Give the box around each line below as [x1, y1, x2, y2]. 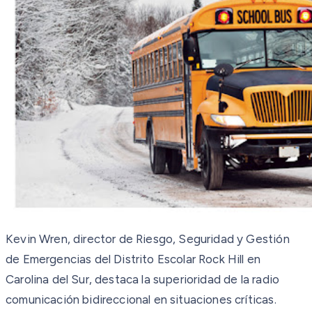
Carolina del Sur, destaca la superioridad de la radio [6, 272, 280, 286]
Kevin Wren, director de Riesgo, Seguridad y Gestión [6, 231, 290, 246]
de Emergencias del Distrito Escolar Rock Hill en [6, 251, 261, 266]
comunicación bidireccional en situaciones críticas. [6, 292, 276, 306]
